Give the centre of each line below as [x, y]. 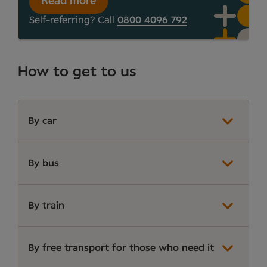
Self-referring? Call [73, 20]
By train [46, 205]
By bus [44, 163]
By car [42, 121]
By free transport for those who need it [121, 248]
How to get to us [77, 72]
